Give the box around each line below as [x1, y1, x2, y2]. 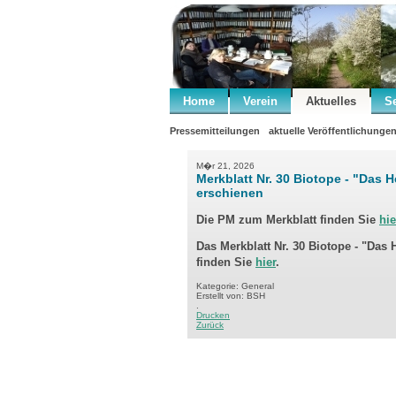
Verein [243, 95, 278, 108]
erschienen [196, 186, 263, 200]
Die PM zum [196, 213, 266, 226]
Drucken [196, 310, 230, 320]
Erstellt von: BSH [196, 291, 265, 301]
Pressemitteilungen [170, 126, 260, 136]
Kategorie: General [196, 281, 274, 291]
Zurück [196, 320, 224, 330]
